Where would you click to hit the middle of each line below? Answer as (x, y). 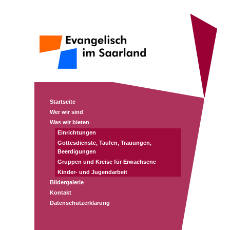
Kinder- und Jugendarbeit (92, 172)
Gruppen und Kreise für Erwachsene (107, 162)
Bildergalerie (67, 182)
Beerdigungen (77, 151)
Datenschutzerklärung (80, 203)
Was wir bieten (70, 122)
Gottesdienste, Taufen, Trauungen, (104, 143)
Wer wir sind (66, 112)
